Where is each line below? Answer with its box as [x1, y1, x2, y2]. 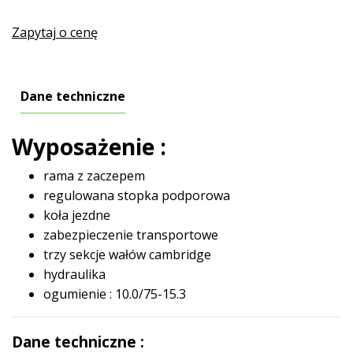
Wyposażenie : [12, 131, 166, 162]
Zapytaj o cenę [12, 24, 98, 42]
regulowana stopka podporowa [43, 186, 230, 204]
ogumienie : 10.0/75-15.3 [43, 284, 186, 303]
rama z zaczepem [43, 166, 145, 184]
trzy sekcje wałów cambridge [43, 245, 211, 263]
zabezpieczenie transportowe [43, 225, 218, 243]
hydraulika [43, 265, 106, 283]
